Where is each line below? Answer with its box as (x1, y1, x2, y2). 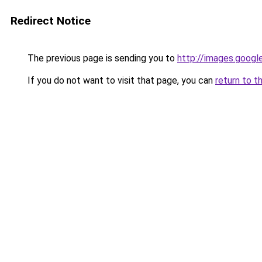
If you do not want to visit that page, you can (25, 75, 215, 86)
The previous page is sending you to (25, 53, 177, 64)
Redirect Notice (11, 14, 91, 27)
